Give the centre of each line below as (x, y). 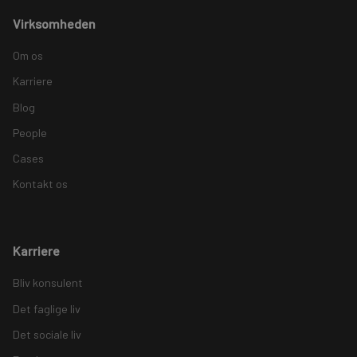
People (30, 132)
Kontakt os (40, 184)
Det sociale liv (47, 334)
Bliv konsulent (48, 283)
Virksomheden (54, 23)
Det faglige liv (47, 308)
